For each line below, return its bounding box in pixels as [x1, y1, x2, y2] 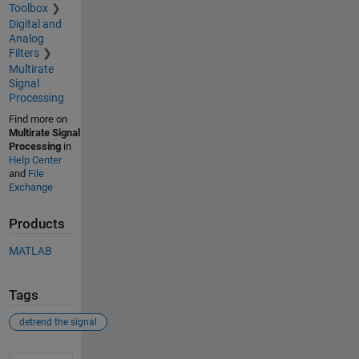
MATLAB [8, 244, 52, 257]
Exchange [8, 181, 53, 194]
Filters [8, 46, 39, 60]
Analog [8, 32, 44, 46]
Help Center [8, 154, 62, 167]
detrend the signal [18, 317, 97, 329]
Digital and [8, 18, 62, 31]
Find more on [8, 113, 67, 126]
